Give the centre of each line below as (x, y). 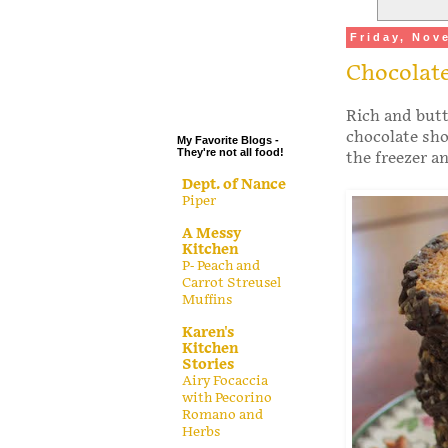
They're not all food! (230, 152)
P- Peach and (221, 265)
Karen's (208, 332)
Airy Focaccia (225, 380)
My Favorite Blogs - (228, 140)
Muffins (207, 299)
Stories (208, 364)
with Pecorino (227, 397)
